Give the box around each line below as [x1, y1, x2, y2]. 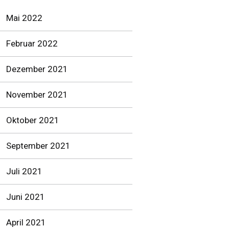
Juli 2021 [6, 166, 42, 176]
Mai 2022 [6, 13, 42, 23]
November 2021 [6, 89, 68, 100]
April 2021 [6, 217, 46, 227]
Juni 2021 [6, 192, 45, 202]
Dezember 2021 [6, 64, 68, 74]
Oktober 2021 [6, 115, 59, 125]
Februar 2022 [6, 38, 58, 49]
